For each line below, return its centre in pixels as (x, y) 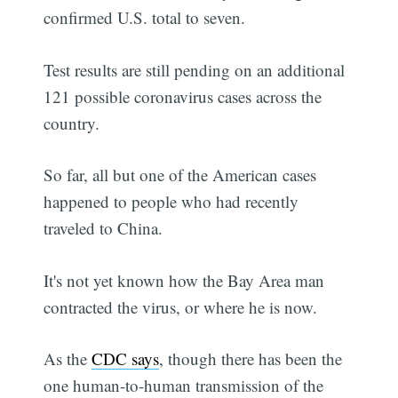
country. (72, 123)
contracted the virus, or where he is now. (181, 306)
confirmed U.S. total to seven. (145, 18)
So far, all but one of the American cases (180, 175)
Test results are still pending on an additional (195, 69)
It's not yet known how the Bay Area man (184, 280)
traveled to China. (103, 228)
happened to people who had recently (171, 202)
